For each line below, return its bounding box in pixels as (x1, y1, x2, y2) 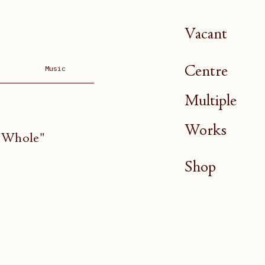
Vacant (185, 26, 227, 41)
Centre (185, 63, 228, 78)
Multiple (185, 93, 237, 108)
